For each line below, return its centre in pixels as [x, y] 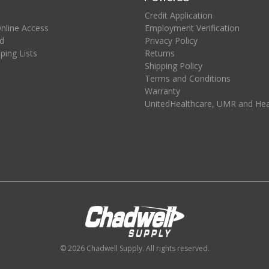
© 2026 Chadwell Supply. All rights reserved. [134, 249]
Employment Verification [192, 28]
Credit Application [179, 16]
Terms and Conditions [188, 79]
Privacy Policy [171, 41]
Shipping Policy [174, 66]
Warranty [162, 91]
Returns [160, 53]
